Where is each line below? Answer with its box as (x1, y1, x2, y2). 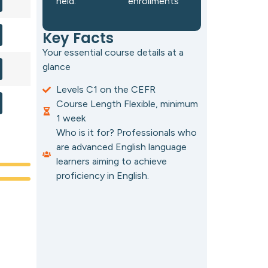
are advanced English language (56, 141, 187, 153)
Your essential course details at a (42, 46, 184, 58)
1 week (56, 112, 86, 124)
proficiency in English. (56, 169, 149, 181)
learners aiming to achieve (56, 155, 167, 167)
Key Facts (42, 28, 114, 48)
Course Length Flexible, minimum (56, 98, 198, 109)
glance (42, 60, 71, 72)
